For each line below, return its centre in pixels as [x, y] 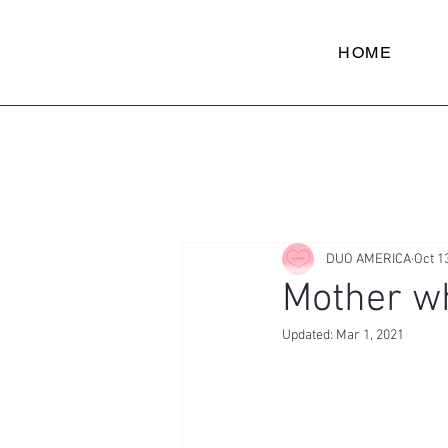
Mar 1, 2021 [370, 335]
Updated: [309, 335]
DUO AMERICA [368, 259]
